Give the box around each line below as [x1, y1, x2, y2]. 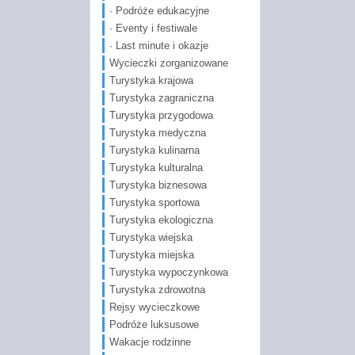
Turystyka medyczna [109, 126, 206, 139]
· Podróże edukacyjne [109, 4, 209, 17]
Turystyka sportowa [109, 196, 200, 208]
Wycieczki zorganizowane [109, 56, 228, 69]
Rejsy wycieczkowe [109, 300, 200, 313]
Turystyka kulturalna [109, 161, 203, 174]
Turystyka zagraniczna [109, 91, 214, 104]
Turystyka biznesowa [109, 178, 207, 191]
